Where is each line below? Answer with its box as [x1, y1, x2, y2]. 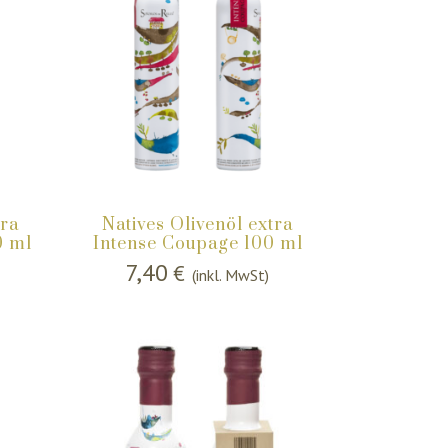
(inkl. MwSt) [192, 265, 270, 286]
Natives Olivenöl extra [102, 214, 294, 237]
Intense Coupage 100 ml [92, 233, 303, 256]
